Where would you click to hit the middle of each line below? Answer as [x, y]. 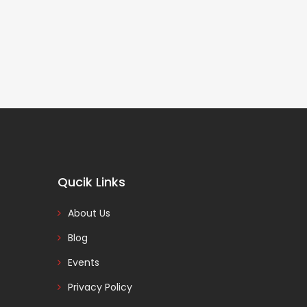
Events [83, 262]
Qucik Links [91, 182]
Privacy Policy [100, 287]
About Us [89, 213]
